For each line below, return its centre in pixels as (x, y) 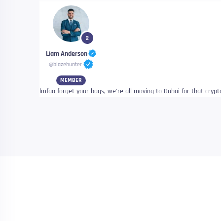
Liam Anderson (66, 54)
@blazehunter (66, 65)
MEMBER (71, 80)
